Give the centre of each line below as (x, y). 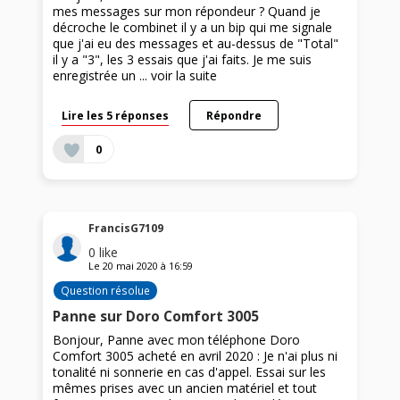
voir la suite (184, 75)
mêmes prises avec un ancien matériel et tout (185, 388)
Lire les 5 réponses (116, 115)
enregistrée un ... (102, 75)
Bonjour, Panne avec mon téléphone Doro (177, 340)
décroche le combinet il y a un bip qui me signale (193, 27)
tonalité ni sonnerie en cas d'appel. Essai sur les (190, 372)
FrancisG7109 (126, 229)
